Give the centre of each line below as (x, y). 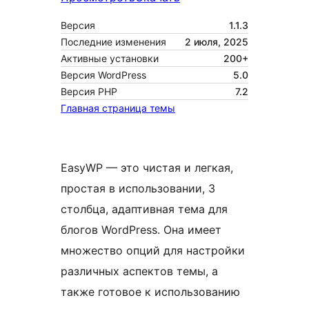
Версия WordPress (103, 75)
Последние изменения (113, 42)
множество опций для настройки (153, 251)
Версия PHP (89, 92)
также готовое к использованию (150, 292)
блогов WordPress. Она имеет (141, 230)
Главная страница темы (118, 108)
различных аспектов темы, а (139, 271)
